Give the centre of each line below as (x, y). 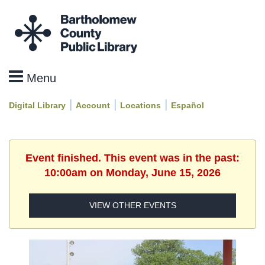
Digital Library (37, 105)
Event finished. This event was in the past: (132, 158)
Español (188, 105)
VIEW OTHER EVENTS (132, 206)
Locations (140, 105)
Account (93, 105)
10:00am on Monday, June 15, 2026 (132, 172)
